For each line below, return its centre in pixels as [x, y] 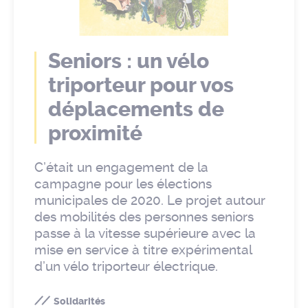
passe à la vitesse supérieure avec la [145, 234]
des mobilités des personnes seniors [144, 217]
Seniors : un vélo [129, 62]
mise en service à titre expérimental [143, 250]
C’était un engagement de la [121, 168]
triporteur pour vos [141, 86]
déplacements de [136, 110]
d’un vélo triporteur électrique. [126, 267]
